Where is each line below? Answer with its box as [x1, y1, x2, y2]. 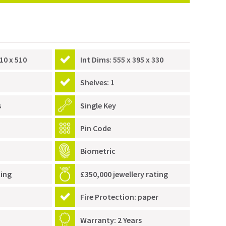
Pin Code [80, 123, 111, 134]
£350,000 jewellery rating [80, 168, 168, 179]
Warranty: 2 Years [80, 214, 142, 225]
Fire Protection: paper [80, 192, 158, 202]
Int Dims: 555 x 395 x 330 [80, 54, 163, 65]
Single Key [80, 100, 116, 110]
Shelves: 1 [80, 77, 115, 88]
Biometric [80, 146, 116, 156]
